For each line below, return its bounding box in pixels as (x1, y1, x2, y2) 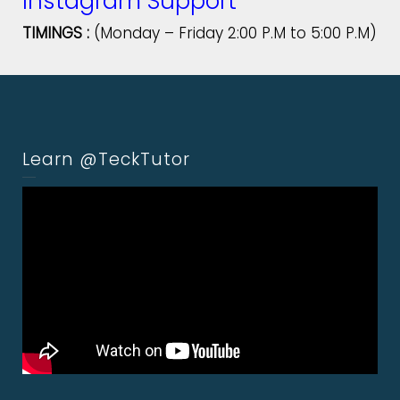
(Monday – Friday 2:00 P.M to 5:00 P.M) (89, 21, 377, 44)
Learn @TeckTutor (22, 146, 190, 171)
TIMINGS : (22, 21, 89, 44)
